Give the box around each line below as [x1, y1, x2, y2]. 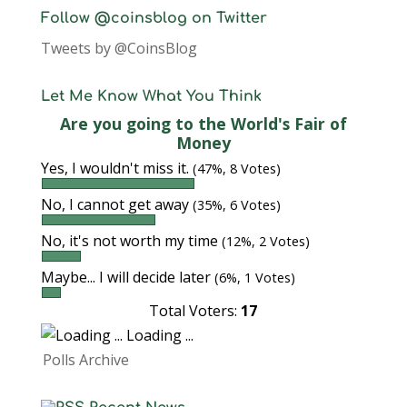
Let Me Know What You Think [40, 88, 262, 104]
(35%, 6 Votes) [192, 196, 281, 213]
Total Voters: [149, 301, 242, 321]
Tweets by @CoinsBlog [40, 38, 197, 58]
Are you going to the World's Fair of [59, 113, 347, 134]
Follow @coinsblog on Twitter [40, 10, 267, 26]
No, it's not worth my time [40, 231, 222, 251]
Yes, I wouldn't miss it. [40, 158, 193, 178]
